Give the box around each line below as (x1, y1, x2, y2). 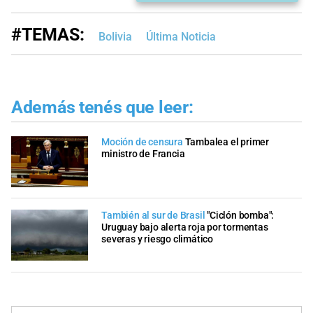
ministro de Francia (101, 147, 185, 160)
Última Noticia (146, 29, 216, 43)
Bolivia (99, 29, 132, 43)
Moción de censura (101, 136, 183, 148)
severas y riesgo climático (101, 233, 213, 246)
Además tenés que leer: (11, 96, 194, 117)
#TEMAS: (11, 24, 85, 45)
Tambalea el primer (184, 136, 270, 148)
